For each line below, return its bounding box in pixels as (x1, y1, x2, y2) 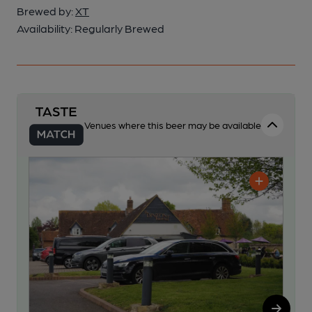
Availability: (17, 22, 75, 35)
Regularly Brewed (75, 22, 164, 35)
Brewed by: (17, 4, 75, 17)
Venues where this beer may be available (84, 119, 261, 131)
